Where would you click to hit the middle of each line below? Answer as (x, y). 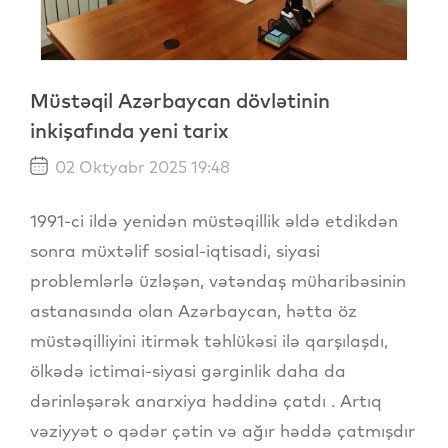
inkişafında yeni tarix (129, 130)
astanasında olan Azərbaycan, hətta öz (193, 311)
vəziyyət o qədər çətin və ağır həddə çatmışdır (222, 431)
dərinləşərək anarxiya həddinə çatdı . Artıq (206, 401)
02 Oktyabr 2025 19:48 (140, 166)
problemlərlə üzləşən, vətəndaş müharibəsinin (218, 281)
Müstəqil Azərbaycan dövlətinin (180, 100)
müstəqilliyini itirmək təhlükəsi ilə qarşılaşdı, (209, 341)
